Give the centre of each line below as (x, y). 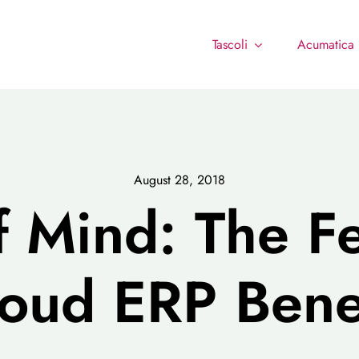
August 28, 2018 (179, 180)
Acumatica (326, 44)
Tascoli (230, 44)
